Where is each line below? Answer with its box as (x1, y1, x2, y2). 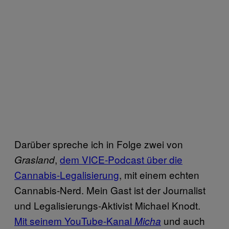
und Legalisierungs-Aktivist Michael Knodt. (14, 198, 200, 213)
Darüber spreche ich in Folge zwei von (14, 137, 183, 151)
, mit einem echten (119, 168, 199, 182)
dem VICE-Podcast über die (60, 152, 182, 167)
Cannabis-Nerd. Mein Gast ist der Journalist (14, 183, 205, 197)
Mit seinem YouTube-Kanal (14, 214, 134, 228)
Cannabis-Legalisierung (14, 168, 119, 182)
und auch (164, 214, 205, 228)
